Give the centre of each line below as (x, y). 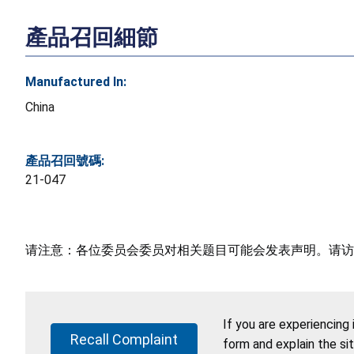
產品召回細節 (92, 37)
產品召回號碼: (65, 160)
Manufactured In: (76, 81)
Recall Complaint (124, 339)
